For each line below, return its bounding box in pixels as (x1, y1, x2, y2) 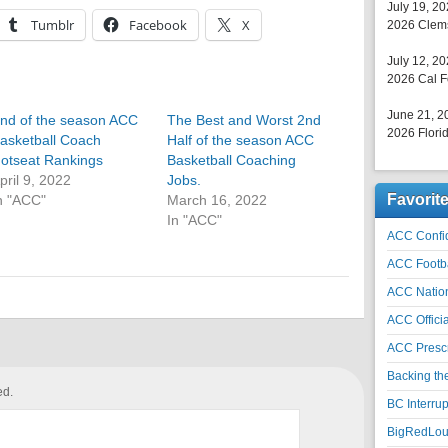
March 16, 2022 (167, 192, 268, 208)
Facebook (129, 16, 187, 34)
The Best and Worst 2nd (167, 112, 322, 128)
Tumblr (31, 16, 74, 34)
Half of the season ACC (167, 132, 315, 148)
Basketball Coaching (167, 152, 297, 168)
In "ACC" (167, 212, 223, 228)
